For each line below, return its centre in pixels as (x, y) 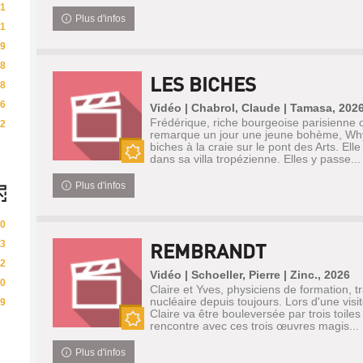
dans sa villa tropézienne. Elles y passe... (255, 159)
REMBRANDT (207, 251)
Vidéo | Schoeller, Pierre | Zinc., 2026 (250, 275)
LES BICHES (203, 84)
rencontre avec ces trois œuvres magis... (254, 326)
